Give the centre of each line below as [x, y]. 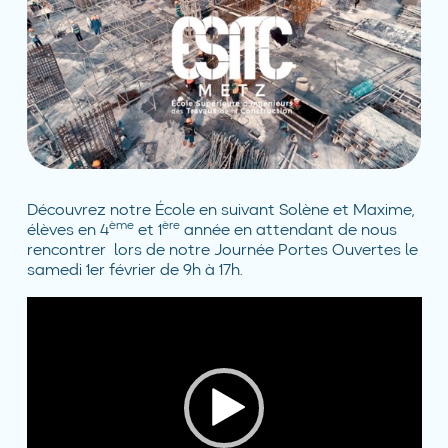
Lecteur [54, 305]
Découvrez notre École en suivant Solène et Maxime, [220, 210]
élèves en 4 [67, 230]
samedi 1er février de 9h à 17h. [134, 270]
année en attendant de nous [288, 230]
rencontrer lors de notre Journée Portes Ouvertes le [222, 250]
